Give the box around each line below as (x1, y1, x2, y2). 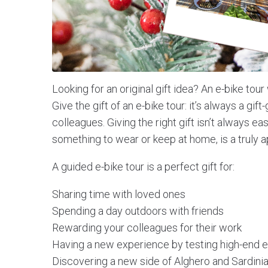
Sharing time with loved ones (52, 188, 185, 201)
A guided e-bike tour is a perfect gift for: (52, 160, 234, 173)
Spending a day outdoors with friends (52, 205, 224, 218)
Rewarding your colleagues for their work (52, 221, 242, 234)
